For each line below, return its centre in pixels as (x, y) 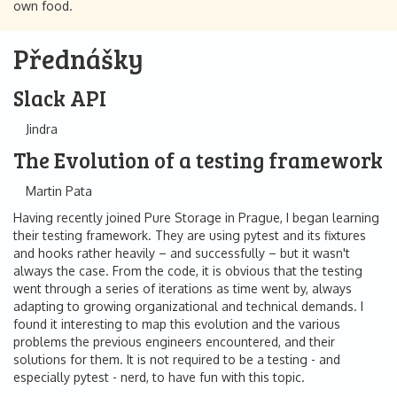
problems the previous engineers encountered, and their (174, 342)
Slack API (60, 98)
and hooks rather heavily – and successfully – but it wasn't (182, 253)
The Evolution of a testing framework (198, 160)
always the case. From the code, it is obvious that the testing (188, 271)
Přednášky (78, 58)
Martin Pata (59, 191)
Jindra (42, 129)
